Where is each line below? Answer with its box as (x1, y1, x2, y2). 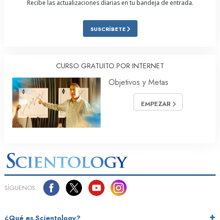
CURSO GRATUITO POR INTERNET (56, 61, 164, 71)
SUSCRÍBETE (90, 25, 127, 33)
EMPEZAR (140, 99, 173, 109)
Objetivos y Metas (109, 77, 168, 88)
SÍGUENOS (4, 183, 35, 193)
